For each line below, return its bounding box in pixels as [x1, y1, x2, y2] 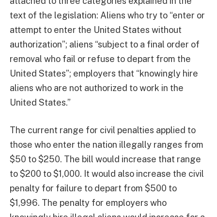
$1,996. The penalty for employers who [10, 198, 167, 208]
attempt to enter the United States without [10, 24, 182, 35]
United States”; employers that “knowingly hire [10, 68, 198, 78]
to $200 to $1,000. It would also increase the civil [10, 169, 204, 179]
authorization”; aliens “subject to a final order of [10, 39, 200, 49]
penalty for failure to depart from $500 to [10, 183, 177, 194]
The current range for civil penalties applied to [10, 125, 196, 136]
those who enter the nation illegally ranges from [10, 139, 203, 150]
